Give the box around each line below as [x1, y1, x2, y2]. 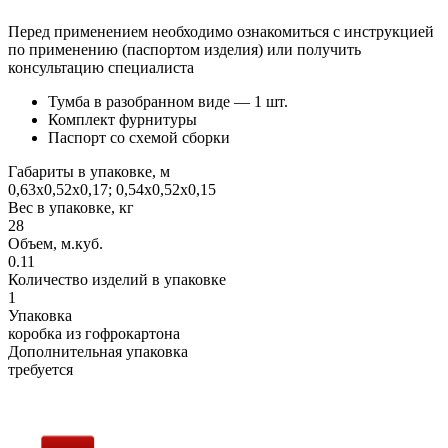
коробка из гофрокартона [8, 324, 180, 342]
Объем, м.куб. [8, 234, 103, 252]
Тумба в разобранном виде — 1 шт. [48, 92, 288, 110]
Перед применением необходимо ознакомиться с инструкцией [8, 22, 434, 40]
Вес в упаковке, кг [8, 198, 134, 216]
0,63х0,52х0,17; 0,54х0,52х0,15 [8, 180, 216, 198]
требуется [8, 360, 73, 378]
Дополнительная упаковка [8, 342, 188, 360]
